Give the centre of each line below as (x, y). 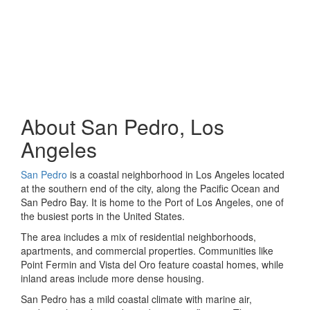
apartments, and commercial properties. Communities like (147, 250)
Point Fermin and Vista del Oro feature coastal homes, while (152, 264)
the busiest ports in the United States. (103, 216)
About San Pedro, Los (122, 126)
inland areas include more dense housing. (112, 278)
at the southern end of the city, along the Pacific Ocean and (150, 188)
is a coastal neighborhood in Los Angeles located (176, 174)
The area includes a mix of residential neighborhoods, (138, 236)
